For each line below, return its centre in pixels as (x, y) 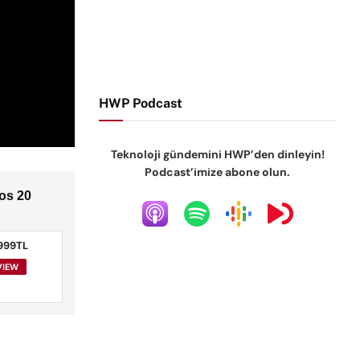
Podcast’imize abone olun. (218, 172)
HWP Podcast (141, 103)
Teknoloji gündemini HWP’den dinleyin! (217, 154)
